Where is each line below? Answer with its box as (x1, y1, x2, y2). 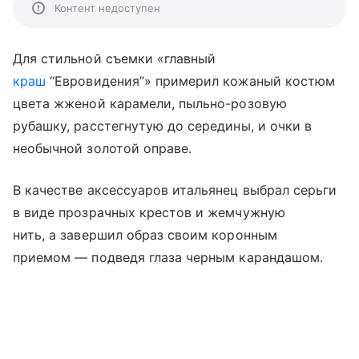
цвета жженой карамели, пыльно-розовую (13, 95, 287, 111)
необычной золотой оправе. (13, 139, 192, 156)
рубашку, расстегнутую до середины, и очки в (13, 117, 313, 134)
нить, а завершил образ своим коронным (13, 226, 277, 243)
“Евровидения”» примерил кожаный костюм (46, 72, 336, 89)
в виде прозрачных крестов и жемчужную (13, 204, 285, 220)
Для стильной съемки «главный (13, 50, 216, 67)
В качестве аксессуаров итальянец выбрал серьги (13, 181, 337, 198)
